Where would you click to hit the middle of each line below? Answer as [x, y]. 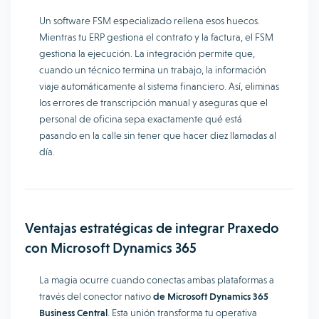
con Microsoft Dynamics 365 [111, 248]
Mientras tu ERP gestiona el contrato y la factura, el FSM [156, 37]
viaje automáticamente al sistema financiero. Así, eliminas [159, 86]
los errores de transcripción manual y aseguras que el [153, 103]
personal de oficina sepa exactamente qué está [141, 119]
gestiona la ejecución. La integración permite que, [147, 53]
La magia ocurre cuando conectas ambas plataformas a [157, 280]
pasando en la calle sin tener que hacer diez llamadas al [158, 135]
